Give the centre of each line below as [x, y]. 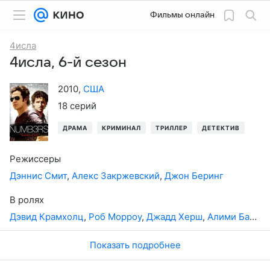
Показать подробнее [135, 245]
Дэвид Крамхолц [47, 216]
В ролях [27, 199]
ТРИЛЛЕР [171, 127]
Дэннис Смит [38, 175]
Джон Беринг [194, 175]
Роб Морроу [115, 216]
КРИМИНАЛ [121, 127]
